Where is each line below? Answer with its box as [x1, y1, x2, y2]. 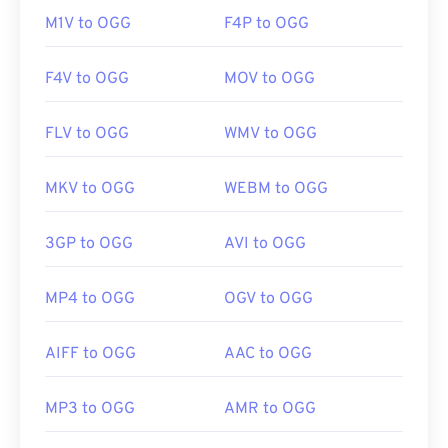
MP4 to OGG [45, 289, 135, 310]
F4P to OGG [224, 14, 309, 35]
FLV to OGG [45, 124, 129, 145]
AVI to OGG [224, 234, 306, 255]
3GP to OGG [45, 234, 133, 255]
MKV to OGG [45, 179, 135, 200]
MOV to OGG [224, 69, 315, 90]
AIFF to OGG [45, 344, 136, 365]
